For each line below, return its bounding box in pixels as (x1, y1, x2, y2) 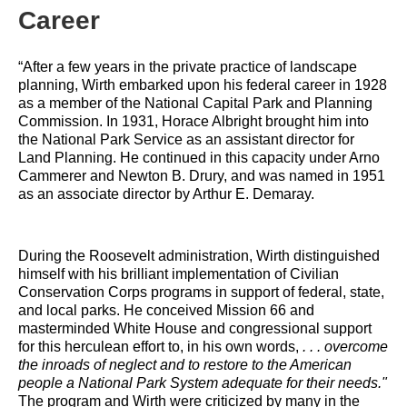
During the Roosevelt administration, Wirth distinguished (18, 248, 380, 263)
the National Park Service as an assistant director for (18, 132, 354, 147)
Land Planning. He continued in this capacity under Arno (18, 150, 380, 165)
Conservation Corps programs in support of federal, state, (18, 284, 384, 300)
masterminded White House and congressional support (18, 321, 372, 336)
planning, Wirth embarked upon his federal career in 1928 (18, 77, 387, 93)
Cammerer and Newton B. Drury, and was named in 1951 (18, 168, 385, 184)
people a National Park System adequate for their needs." (18, 375, 387, 391)
